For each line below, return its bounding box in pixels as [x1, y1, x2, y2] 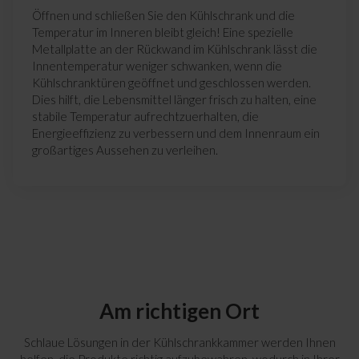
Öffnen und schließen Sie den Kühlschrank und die [32, 8, 295, 23]
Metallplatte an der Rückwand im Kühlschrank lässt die [32, 42, 317, 57]
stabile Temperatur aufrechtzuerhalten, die [32, 109, 259, 124]
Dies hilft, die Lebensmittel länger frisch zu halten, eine [32, 92, 317, 107]
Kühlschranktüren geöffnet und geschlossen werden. [32, 75, 311, 91]
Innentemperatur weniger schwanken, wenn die [32, 58, 282, 74]
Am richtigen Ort [99, 298, 260, 325]
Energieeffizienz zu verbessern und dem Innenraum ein [32, 126, 320, 141]
